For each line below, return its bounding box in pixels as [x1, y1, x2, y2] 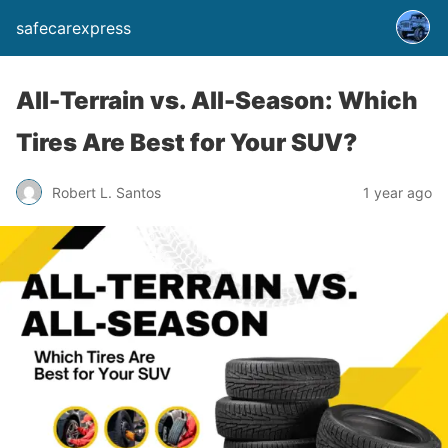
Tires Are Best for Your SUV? [16, 128, 357, 157]
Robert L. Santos [52, 183, 161, 201]
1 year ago [363, 183, 432, 201]
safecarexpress [16, 18, 131, 38]
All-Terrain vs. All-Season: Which [16, 86, 418, 115]
